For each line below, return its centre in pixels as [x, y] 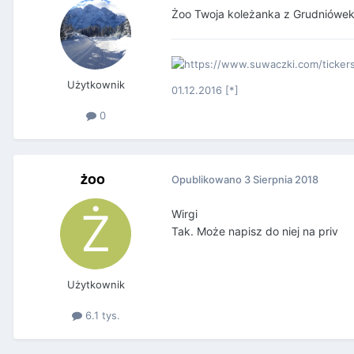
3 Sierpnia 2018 [281, 180]
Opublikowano [208, 180]
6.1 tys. [101, 316]
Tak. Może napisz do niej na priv [255, 231]
